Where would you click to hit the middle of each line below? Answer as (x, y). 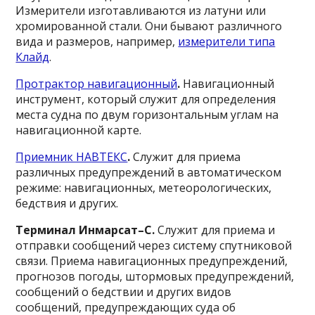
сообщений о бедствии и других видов (124, 292)
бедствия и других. (67, 203)
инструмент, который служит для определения (146, 99)
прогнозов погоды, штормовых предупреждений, (155, 276)
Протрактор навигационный (97, 84)
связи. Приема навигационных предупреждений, (152, 261)
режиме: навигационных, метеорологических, (144, 188)
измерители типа (227, 41)
